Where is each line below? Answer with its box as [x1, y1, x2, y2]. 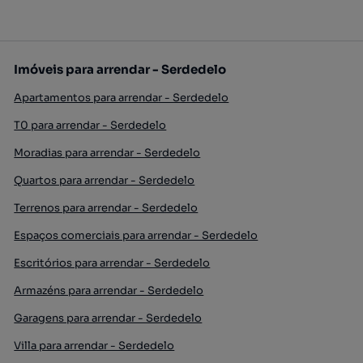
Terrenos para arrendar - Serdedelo [14, 200, 199, 215]
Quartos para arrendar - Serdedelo [14, 173, 195, 187]
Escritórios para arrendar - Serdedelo [14, 255, 211, 270]
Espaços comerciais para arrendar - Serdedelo [14, 228, 258, 242]
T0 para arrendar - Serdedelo [14, 117, 167, 132]
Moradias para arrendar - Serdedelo [14, 145, 201, 160]
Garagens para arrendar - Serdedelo [14, 310, 203, 325]
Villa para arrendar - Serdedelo [14, 338, 175, 352]
